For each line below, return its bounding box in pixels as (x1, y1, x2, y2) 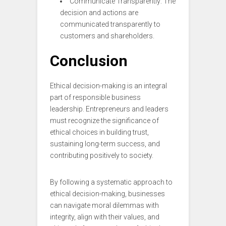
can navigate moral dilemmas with (50, 201, 159, 210)
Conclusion (50, 52, 128, 70)
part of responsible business (50, 93, 141, 102)
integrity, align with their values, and (50, 213, 159, 221)
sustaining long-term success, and (50, 140, 160, 148)
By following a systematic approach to (50, 178, 173, 187)
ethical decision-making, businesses (50, 190, 165, 198)
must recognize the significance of (50, 117, 159, 125)
